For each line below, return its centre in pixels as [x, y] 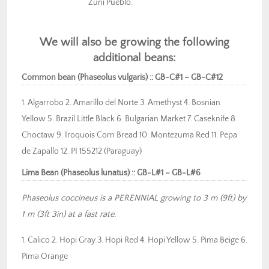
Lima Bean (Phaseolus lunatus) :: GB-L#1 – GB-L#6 [111, 173]
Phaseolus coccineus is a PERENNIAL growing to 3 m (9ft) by [134, 198]
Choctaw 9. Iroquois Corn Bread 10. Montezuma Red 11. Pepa [129, 135]
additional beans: [134, 58]
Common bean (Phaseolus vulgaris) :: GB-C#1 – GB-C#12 [122, 78]
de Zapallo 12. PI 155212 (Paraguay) [82, 152]
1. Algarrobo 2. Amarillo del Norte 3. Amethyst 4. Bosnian [121, 103]
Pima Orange [45, 257]
